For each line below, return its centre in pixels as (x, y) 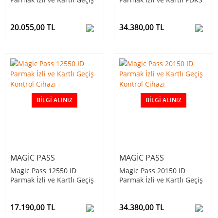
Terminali (135, 9)
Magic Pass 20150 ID (152, 171)
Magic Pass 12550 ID (43, 171)
